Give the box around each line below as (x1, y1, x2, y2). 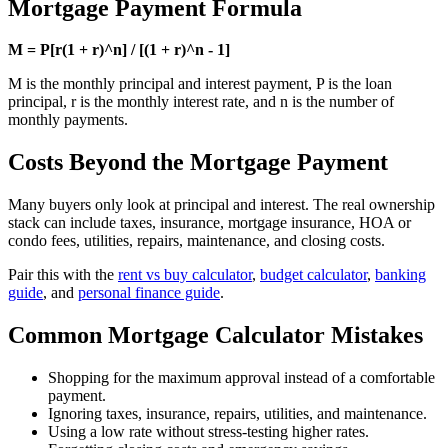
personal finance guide (78, 284, 220, 302)
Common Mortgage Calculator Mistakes (8, 322, 423, 349)
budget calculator (260, 266, 367, 284)
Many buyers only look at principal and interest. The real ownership (8, 196, 435, 214)
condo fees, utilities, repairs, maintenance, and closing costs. (8, 232, 385, 250)
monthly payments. (8, 111, 128, 129)
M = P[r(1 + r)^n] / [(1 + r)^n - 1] (8, 41, 230, 59)
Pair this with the (8, 266, 114, 284)
